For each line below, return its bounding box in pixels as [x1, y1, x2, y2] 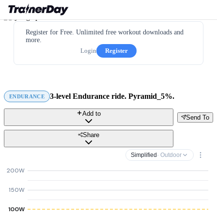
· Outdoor [157, 152, 182, 158]
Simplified [131, 152, 157, 158]
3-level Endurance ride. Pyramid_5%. [49, 92, 174, 100]
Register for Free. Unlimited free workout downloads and [26, 29, 184, 36]
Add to [82, 110, 101, 117]
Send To [186, 113, 209, 121]
